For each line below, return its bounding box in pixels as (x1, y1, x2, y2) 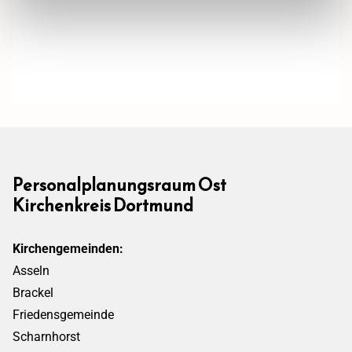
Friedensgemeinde (13, 307, 114, 323)
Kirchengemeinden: (13, 241, 123, 257)
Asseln (13, 263, 49, 279)
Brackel (13, 285, 53, 301)
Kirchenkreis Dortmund (13, 192, 193, 219)
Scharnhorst (13, 329, 80, 345)
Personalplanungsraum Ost (13, 172, 226, 199)
